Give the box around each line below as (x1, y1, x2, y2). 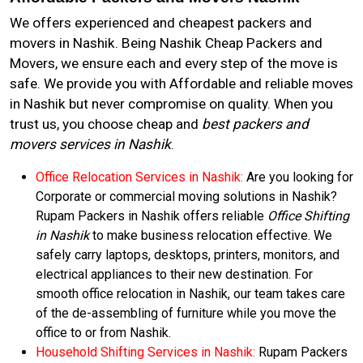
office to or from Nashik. (36, 325, 171, 340)
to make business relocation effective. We (89, 228, 332, 243)
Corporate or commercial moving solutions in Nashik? (36, 189, 337, 204)
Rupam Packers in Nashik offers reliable (36, 208, 267, 224)
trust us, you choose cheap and (10, 116, 202, 132)
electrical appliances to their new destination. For (36, 267, 313, 282)
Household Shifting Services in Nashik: (36, 344, 255, 360)
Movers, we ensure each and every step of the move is (10, 55, 338, 71)
